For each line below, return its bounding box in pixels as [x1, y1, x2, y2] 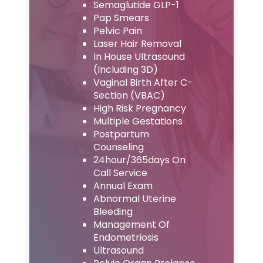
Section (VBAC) [93, 89, 165, 103]
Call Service [93, 166, 147, 180]
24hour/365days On [93, 153, 186, 167]
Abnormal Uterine [93, 192, 176, 206]
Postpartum [93, 127, 149, 141]
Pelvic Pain [93, 24, 142, 38]
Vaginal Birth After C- [93, 76, 193, 90]
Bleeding [93, 205, 133, 219]
